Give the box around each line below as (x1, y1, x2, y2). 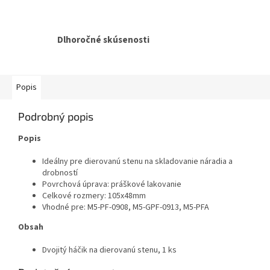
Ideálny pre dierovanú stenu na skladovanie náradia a (42, 155, 233, 168)
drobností (42, 167, 78, 180)
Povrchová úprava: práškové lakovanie (42, 178, 181, 191)
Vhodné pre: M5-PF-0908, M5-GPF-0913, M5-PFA (42, 201, 209, 214)
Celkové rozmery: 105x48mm (42, 190, 146, 202)
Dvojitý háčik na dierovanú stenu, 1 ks (42, 244, 177, 257)
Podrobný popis (18, 110, 93, 124)
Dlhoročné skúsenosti (57, 33, 149, 47)
